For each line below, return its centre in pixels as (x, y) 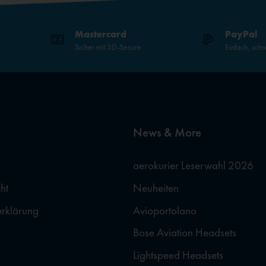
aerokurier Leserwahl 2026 (193, 166)
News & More (167, 133)
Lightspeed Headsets (178, 255)
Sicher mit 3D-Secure (108, 47)
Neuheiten (156, 188)
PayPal (241, 34)
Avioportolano (165, 210)
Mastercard (100, 34)
